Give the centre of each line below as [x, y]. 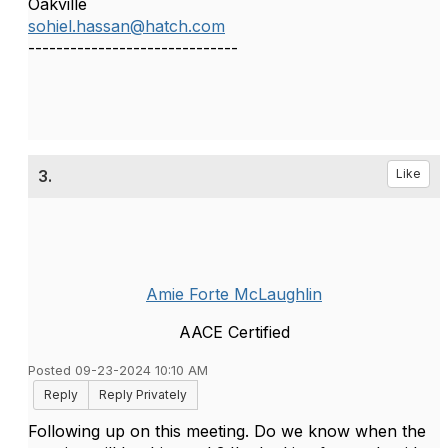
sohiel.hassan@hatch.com [126, 26]
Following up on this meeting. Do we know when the [227, 431]
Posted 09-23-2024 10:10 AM [118, 370]
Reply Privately [143, 394]
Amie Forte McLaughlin [234, 294]
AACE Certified [234, 332]
